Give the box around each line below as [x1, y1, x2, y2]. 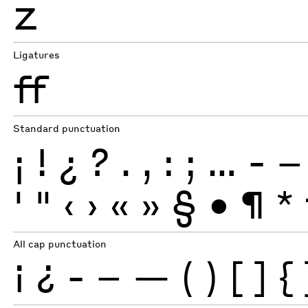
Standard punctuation [13, 122, 121, 134]
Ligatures [13, 49, 60, 60]
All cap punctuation [13, 238, 107, 250]
